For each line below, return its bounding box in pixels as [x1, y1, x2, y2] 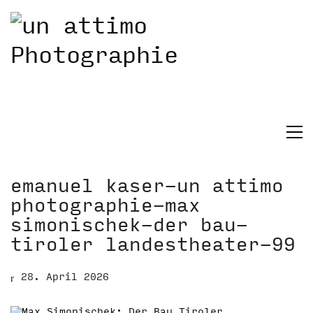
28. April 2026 [21, 270, 109, 283]
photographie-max [10, 194, 201, 217]
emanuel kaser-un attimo [10, 175, 284, 197]
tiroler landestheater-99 [10, 233, 296, 256]
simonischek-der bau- [10, 214, 248, 236]
